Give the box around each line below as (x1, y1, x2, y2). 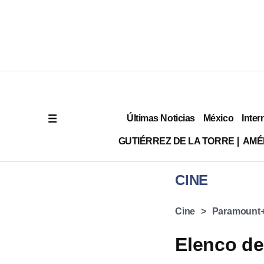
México (203, 113, 234, 123)
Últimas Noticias (127, 113, 195, 123)
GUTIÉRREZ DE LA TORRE (118, 136, 235, 146)
